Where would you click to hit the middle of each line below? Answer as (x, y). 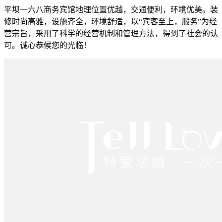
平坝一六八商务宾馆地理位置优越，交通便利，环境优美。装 (111, 9)
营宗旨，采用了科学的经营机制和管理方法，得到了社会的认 (111, 33)
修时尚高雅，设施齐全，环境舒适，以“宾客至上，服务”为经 (111, 21)
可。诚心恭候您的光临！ (48, 45)
